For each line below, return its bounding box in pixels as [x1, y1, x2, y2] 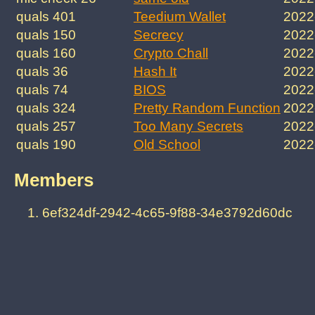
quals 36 [16, 64, 68, 79]
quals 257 [16, 119, 76, 134]
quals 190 [16, 137, 76, 153]
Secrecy [134, 27, 184, 43]
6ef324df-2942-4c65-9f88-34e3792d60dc [42, 205, 292, 221]
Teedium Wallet [134, 9, 226, 25]
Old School [134, 137, 200, 153]
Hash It [134, 64, 176, 79]
